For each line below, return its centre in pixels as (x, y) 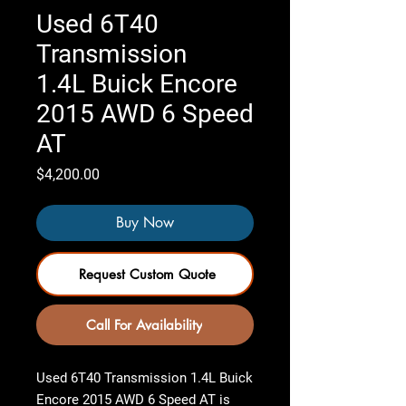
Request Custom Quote (147, 274)
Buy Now (145, 222)
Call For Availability (144, 325)
